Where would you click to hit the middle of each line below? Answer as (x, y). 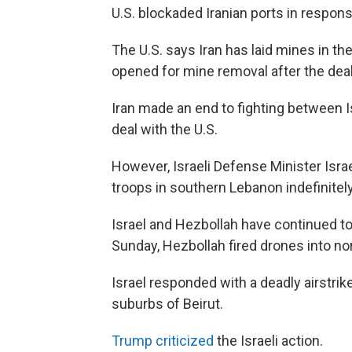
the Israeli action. (268, 341)
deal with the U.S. (165, 130)
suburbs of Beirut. (167, 304)
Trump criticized (163, 341)
